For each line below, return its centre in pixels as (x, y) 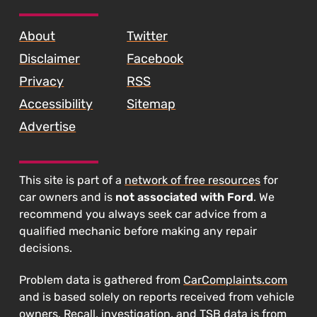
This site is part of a (72, 180)
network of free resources (193, 180)
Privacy (42, 82)
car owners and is (68, 197)
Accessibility (56, 104)
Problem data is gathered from (102, 280)
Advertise (48, 127)
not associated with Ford (185, 197)
